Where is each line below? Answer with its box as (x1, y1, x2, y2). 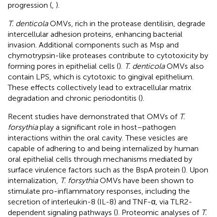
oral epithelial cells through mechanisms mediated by (8, 154, 192, 164)
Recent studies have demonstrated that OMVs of (8, 111, 179, 121)
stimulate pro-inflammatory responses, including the (8, 186, 190, 196)
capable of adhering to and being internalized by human (8, 143, 199, 153)
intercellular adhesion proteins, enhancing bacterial (8, 29, 183, 39)
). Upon (184, 165, 208, 174)
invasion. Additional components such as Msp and (8, 40, 179, 49)
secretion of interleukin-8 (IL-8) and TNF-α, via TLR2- (8, 197, 192, 206)
